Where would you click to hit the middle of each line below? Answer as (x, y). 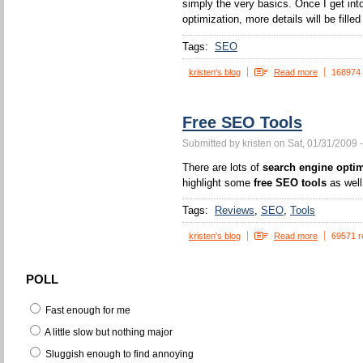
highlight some (218, 183)
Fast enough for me (87, 310)
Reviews (235, 210)
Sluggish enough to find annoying (118, 354)
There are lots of (222, 167)
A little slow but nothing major (108, 332)
